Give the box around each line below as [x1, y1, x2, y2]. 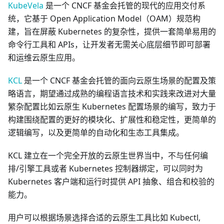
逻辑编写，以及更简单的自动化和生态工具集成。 [8, 127, 184, 138]
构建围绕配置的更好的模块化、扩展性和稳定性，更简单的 [8, 114, 216, 125]
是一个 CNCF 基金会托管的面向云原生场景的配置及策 [22, 75, 216, 86]
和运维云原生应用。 [8, 52, 80, 63]
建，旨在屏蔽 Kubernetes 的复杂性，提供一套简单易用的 [8, 26, 216, 37]
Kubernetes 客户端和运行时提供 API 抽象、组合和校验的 [8, 176, 214, 187]
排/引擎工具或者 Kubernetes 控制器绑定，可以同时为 [8, 163, 203, 174]
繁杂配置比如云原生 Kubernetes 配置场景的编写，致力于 [8, 101, 216, 112]
